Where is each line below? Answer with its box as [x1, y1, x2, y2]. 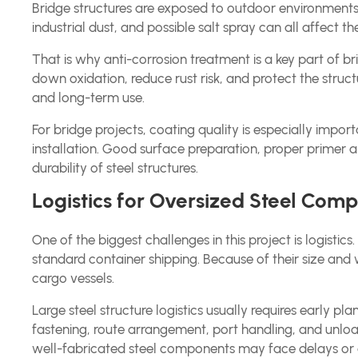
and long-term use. [32, 89, 145, 105]
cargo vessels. [32, 270, 115, 286]
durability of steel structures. [32, 160, 199, 176]
